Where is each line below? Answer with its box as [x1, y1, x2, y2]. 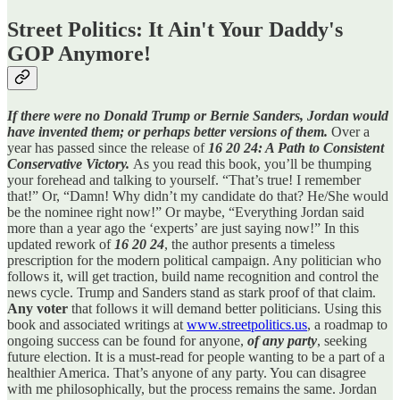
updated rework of [7, 236, 114, 252]
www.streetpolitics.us [187, 316, 307, 332]
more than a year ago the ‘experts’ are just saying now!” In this [7, 220, 359, 236]
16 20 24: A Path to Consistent [208, 139, 384, 155]
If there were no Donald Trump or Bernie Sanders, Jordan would [7, 107, 388, 123]
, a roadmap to [307, 316, 387, 332]
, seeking [317, 332, 367, 348]
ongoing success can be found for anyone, [7, 332, 247, 348]
